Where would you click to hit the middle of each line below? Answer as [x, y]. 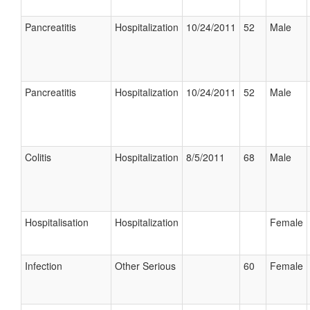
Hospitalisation [57, 222]
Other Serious [145, 266]
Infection [44, 266]
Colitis [38, 157]
